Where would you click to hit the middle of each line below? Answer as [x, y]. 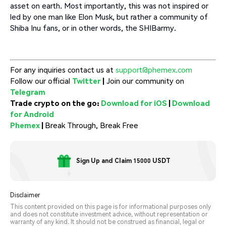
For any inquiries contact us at [63, 70]
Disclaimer [25, 195]
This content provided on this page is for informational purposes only [110, 207]
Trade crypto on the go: [55, 103]
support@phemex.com [154, 70]
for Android [32, 114]
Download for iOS [134, 103]
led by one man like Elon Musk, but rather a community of [109, 17]
